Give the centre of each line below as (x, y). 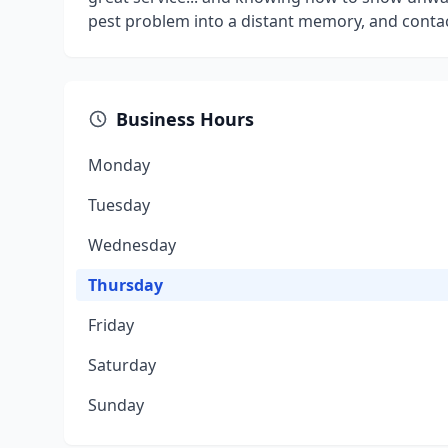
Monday (119, 165)
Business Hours (185, 119)
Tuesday (119, 205)
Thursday (125, 285)
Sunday (116, 405)
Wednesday (132, 245)
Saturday (122, 365)
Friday (111, 325)
